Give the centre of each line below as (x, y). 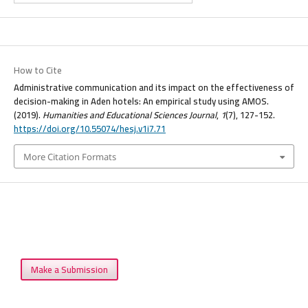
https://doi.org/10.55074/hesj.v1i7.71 (89, 129)
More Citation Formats (69, 156)
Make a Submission (70, 270)
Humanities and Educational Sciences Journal (129, 115)
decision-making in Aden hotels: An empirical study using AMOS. (141, 101)
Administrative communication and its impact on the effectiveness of (154, 88)
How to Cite (37, 70)
